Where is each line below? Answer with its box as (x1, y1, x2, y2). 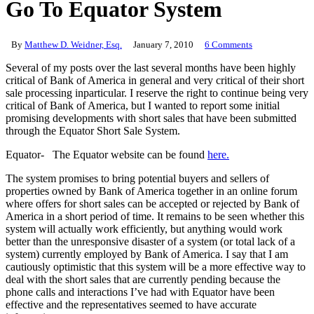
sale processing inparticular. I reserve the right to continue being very (6, 86, 308, 99)
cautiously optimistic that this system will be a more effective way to (6, 260, 306, 273)
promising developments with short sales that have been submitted (6, 111, 296, 124)
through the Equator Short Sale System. (6, 124, 180, 137)
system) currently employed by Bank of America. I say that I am (6, 247, 288, 260)
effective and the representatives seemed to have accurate (6, 298, 257, 310)
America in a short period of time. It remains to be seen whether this (6, 210, 304, 222)
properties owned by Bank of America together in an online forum (6, 184, 297, 197)
